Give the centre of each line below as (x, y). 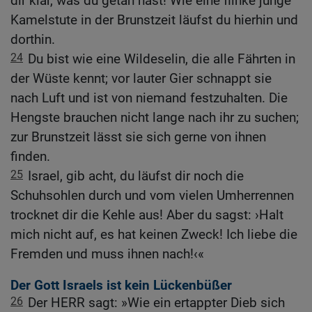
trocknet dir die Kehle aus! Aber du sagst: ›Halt (147, 214)
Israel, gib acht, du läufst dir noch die (136, 175)
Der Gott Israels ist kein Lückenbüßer (121, 285)
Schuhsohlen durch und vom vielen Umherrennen (152, 195)
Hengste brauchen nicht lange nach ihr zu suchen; (155, 117)
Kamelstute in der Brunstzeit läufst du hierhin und (154, 19)
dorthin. (33, 39)
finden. (30, 156)
